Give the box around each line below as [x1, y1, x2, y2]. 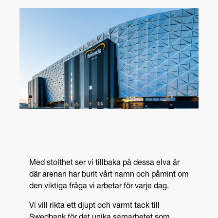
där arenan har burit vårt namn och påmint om [29, 171, 189, 180]
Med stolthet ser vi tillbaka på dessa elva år [29, 160, 180, 168]
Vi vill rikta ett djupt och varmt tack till [29, 202, 160, 211]
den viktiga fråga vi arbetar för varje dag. [29, 183, 169, 191]
